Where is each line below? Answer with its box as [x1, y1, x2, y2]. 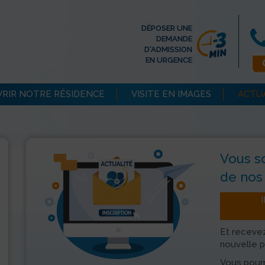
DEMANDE [156, 34, 192, 44]
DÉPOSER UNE [141, 24, 192, 33]
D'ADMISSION [144, 45, 192, 54]
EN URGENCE [146, 56, 192, 65]
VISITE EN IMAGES [131, 89, 211, 99]
